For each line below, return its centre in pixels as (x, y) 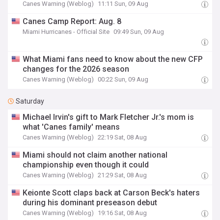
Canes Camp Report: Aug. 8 (72, 21)
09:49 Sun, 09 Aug (139, 32)
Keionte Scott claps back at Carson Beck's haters (111, 193)
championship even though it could (86, 165)
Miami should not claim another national (95, 155)
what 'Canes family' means (71, 127)
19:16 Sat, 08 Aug (123, 213)
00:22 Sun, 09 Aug (123, 79)
